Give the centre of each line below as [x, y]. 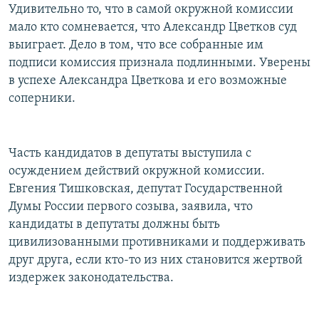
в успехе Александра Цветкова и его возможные [148, 80]
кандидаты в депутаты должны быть [114, 224]
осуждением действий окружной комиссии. [137, 171]
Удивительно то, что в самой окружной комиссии [151, 9]
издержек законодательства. [91, 278]
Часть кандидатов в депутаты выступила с [130, 153]
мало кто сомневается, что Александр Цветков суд [153, 27]
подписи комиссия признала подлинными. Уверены [159, 63]
